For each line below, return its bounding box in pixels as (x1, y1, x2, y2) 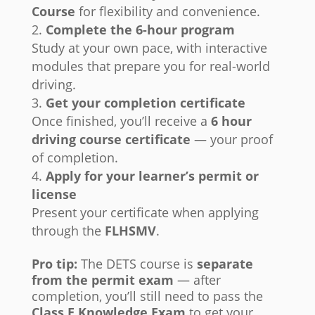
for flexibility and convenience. (75, 3, 260, 20)
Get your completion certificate (45, 94, 245, 112)
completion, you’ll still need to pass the (31, 288, 263, 305)
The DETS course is (77, 255, 197, 273)
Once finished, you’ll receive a (31, 112, 211, 130)
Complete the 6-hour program (45, 21, 235, 39)
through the (31, 222, 105, 240)
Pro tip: (31, 255, 77, 273)
